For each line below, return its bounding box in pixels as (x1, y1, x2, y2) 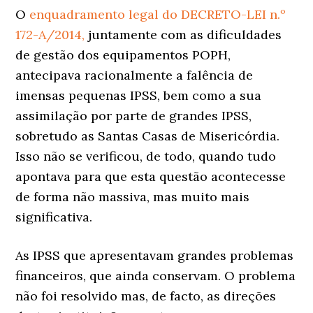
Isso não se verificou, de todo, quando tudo (15, 147, 277, 164)
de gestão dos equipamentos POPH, (15, 46, 231, 63)
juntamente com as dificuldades (85, 26, 282, 43)
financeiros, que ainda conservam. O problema (15, 267, 296, 284)
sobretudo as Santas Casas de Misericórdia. (15, 127, 280, 144)
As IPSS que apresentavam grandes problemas (15, 247, 294, 263)
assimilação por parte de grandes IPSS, (15, 107, 252, 124)
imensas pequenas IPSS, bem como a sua (15, 87, 262, 103)
